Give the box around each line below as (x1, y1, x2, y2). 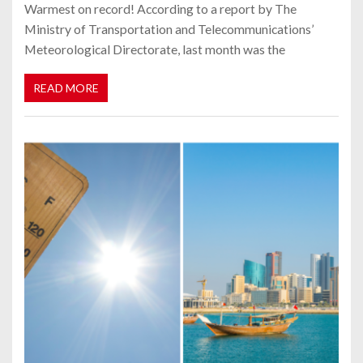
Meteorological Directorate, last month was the (24, 41, 285, 58)
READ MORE (33, 80, 99, 95)
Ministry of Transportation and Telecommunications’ (24, 21, 314, 37)
